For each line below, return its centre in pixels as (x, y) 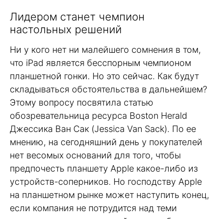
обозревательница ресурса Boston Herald (99, 116)
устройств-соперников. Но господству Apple (106, 182)
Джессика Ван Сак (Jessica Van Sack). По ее (103, 129)
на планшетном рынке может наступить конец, (109, 195)
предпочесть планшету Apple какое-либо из (104, 169)
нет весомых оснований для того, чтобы (95, 155)
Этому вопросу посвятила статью (82, 103)
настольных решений (66, 30)
